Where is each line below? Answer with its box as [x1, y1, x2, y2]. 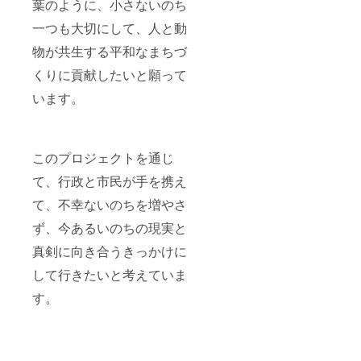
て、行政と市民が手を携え [32, 172, 187, 191]
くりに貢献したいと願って [32, 65, 187, 85]
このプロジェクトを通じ [32, 148, 174, 168]
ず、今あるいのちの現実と [32, 218, 187, 238]
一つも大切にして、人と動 [32, 19, 187, 38]
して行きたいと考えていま [32, 265, 187, 284]
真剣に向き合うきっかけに [32, 242, 187, 261]
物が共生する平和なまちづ [32, 42, 187, 61]
